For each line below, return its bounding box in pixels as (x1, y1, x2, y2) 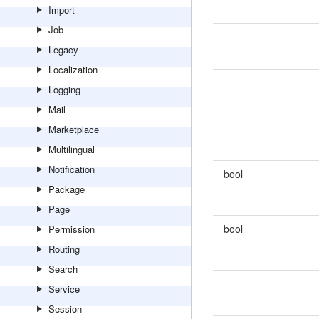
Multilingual (48, 142, 95, 156)
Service (48, 282, 80, 296)
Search (48, 262, 78, 276)
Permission (48, 222, 95, 236)
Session (48, 302, 82, 315)
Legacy (48, 43, 78, 56)
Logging (48, 83, 80, 96)
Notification (48, 162, 95, 176)
